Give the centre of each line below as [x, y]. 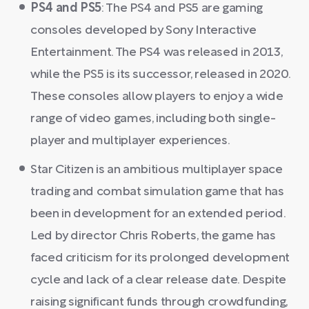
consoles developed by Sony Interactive [143, 31]
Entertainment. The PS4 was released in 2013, [157, 53]
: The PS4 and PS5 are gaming [182, 9]
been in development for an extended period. [158, 214]
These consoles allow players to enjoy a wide [157, 97]
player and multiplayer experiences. [130, 141]
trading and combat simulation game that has [157, 192]
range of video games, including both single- [153, 119]
